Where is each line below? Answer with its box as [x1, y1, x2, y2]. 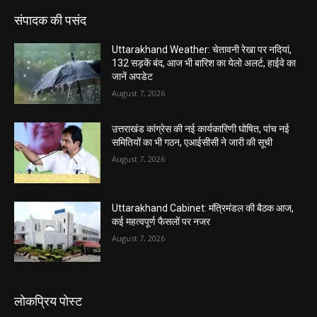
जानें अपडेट [112, 71, 154, 83]
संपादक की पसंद [14, 13, 86, 28]
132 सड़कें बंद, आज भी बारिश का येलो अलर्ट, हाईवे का [112, 57, 296, 69]
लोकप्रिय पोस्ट [14, 294, 82, 309]
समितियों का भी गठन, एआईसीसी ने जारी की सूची [112, 136, 273, 148]
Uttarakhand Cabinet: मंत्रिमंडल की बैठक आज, [112, 202, 294, 214]
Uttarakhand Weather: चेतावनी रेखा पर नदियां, [112, 44, 292, 56]
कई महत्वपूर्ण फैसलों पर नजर [112, 215, 211, 227]
